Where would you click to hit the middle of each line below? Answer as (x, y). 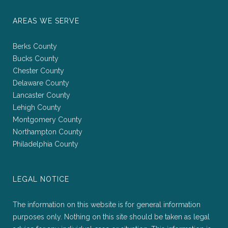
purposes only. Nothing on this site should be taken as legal (111, 217)
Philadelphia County (46, 144)
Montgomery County (47, 120)
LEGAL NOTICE (41, 179)
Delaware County (41, 83)
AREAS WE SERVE (46, 21)
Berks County (35, 46)
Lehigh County (37, 107)
